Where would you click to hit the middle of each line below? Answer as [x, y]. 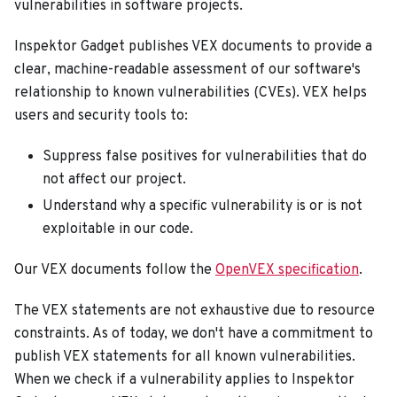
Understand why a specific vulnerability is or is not [202, 206]
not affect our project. [114, 179]
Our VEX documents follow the [115, 270]
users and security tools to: [101, 116]
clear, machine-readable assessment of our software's [187, 70]
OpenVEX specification [287, 270]
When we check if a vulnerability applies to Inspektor [184, 380]
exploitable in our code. [118, 229]
